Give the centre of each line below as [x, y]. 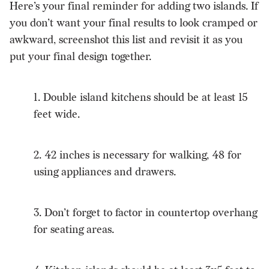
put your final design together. [80, 57]
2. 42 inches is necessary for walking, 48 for [138, 156]
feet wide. [57, 115]
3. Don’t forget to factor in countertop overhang [145, 213]
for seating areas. [75, 230]
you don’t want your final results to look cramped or [134, 23]
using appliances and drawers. [105, 172]
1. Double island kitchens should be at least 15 [141, 98]
